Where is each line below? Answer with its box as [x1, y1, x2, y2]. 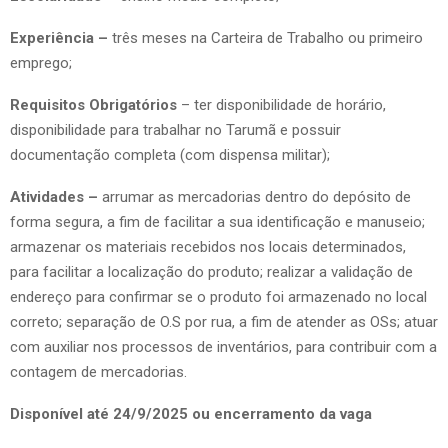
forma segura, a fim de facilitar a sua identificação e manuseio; [10, 212, 425, 231]
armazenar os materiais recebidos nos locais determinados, [10, 237, 406, 256]
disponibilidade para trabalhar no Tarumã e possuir [10, 120, 341, 139]
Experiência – [10, 28, 112, 47]
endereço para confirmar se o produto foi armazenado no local [10, 287, 427, 306]
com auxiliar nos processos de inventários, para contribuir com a [10, 337, 437, 356]
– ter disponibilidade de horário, [181, 95, 386, 114]
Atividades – [10, 187, 102, 206]
